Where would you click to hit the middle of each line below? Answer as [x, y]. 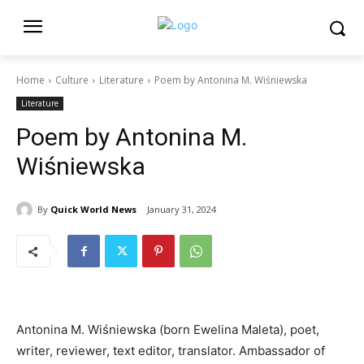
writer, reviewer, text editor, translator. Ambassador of [171, 351]
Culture [72, 80]
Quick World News [93, 209]
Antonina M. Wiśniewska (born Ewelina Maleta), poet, [168, 330]
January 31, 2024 [182, 210]
